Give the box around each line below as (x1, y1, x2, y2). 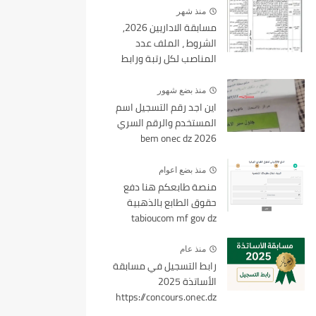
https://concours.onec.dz (116, 288, 217, 307)
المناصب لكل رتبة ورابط (121, 49, 217, 68)
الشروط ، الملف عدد (135, 34, 217, 53)
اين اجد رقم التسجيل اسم (116, 97, 217, 116)
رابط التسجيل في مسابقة (113, 257, 217, 276)
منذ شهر (176, 6, 206, 16)
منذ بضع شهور (157, 85, 206, 96)
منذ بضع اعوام (159, 164, 206, 175)
